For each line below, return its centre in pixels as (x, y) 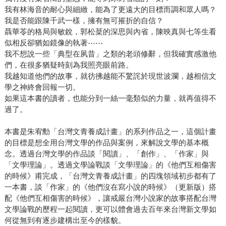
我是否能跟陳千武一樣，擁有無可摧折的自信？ (84, 21)
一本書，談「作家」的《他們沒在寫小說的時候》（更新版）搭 (110, 187)
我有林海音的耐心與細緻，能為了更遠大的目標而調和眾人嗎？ (110, 10)
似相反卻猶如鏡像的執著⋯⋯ (53, 43)
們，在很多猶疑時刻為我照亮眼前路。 (69, 65)
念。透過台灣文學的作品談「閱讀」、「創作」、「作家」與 (106, 154)
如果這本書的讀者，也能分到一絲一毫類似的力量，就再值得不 (110, 98)
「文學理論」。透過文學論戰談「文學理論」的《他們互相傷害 (110, 165)
